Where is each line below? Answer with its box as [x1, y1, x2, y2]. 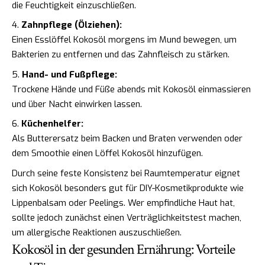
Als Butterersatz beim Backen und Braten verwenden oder [12, 132, 243, 145]
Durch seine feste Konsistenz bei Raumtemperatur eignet [12, 167, 240, 179]
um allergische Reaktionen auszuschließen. [12, 226, 182, 238]
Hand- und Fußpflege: [22, 68, 117, 80]
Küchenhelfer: [21, 118, 83, 130]
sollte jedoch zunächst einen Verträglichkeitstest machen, [12, 211, 241, 224]
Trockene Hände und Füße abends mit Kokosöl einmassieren [12, 83, 251, 95]
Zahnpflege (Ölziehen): [21, 19, 122, 31]
